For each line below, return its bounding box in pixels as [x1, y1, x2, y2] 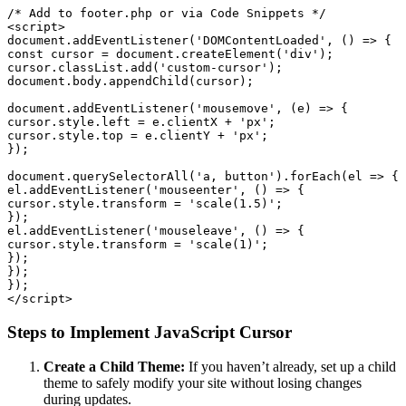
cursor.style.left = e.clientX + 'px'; [7, 114, 275, 129]
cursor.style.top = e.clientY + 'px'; [7, 128, 268, 142]
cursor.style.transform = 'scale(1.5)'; [7, 196, 283, 210]
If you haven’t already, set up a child [185, 359, 396, 375]
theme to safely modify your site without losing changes [43, 375, 362, 391]
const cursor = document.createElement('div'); [7, 46, 333, 61]
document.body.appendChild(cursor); [7, 73, 254, 88]
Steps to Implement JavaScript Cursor [7, 322, 292, 342]
